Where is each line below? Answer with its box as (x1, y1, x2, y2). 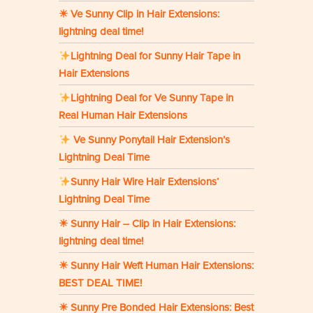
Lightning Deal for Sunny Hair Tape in (71, 50, 241, 63)
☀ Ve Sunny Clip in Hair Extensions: (59, 8, 219, 21)
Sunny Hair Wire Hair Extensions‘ (71, 175, 219, 189)
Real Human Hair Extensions (59, 109, 187, 122)
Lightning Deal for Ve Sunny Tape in (71, 92, 234, 105)
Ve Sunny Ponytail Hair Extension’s (71, 133, 231, 147)
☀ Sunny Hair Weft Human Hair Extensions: (59, 259, 254, 272)
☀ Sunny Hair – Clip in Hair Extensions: (59, 217, 235, 231)
